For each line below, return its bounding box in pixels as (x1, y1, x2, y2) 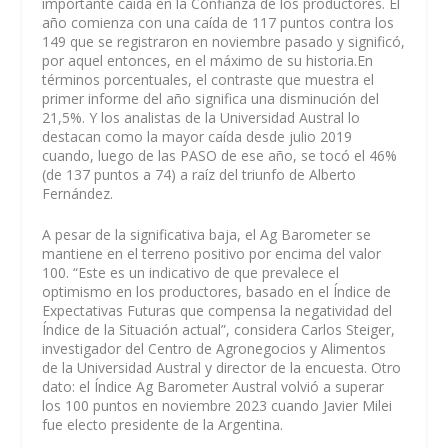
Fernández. (42, 183, 114, 203)
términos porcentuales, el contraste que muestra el (42, 69, 375, 89)
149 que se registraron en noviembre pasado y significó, (42, 31, 406, 51)
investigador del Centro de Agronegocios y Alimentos (42, 338, 387, 358)
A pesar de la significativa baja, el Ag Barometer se (42, 224, 372, 244)
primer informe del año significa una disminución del (42, 88, 380, 108)
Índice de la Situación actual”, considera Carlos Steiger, (42, 319, 396, 339)
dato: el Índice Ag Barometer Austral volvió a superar (42, 376, 385, 396)
